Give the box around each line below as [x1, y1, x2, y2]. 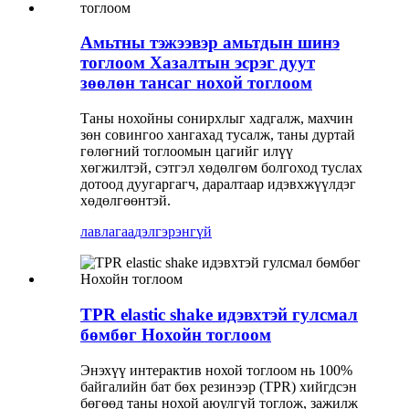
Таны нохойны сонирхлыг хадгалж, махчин [80, 110, 353, 127]
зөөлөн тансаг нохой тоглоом [80, 73, 312, 93]
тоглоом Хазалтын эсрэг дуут [80, 53, 315, 73]
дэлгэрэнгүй [134, 224, 212, 240]
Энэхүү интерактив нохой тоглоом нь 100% [80, 362, 352, 378]
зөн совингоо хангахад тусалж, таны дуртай [80, 127, 355, 143]
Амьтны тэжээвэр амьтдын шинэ [80, 33, 340, 53]
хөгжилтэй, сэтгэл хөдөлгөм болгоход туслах [80, 160, 362, 176]
